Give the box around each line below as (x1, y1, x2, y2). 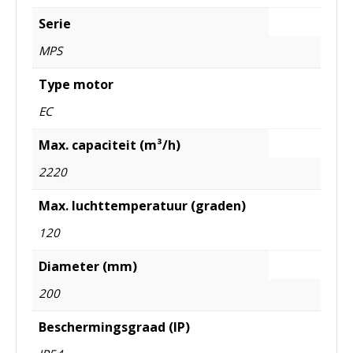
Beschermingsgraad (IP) (39, 318, 190, 336)
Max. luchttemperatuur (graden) (39, 196, 246, 214)
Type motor (39, 75, 113, 93)
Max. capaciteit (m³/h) (39, 136, 180, 154)
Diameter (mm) (39, 257, 137, 275)
